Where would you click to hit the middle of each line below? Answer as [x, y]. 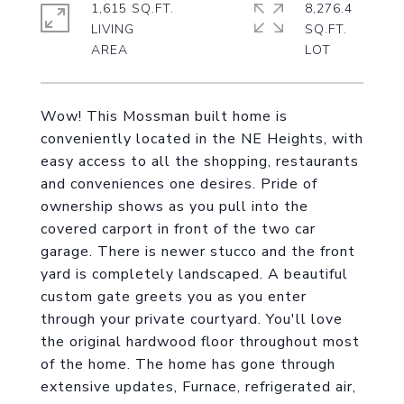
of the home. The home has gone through [188, 364]
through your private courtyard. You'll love [192, 319]
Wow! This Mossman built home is [164, 116]
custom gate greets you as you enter [174, 297]
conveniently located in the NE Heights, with [202, 139]
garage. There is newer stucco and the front [198, 252]
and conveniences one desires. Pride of [179, 184]
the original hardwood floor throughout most [200, 342]
